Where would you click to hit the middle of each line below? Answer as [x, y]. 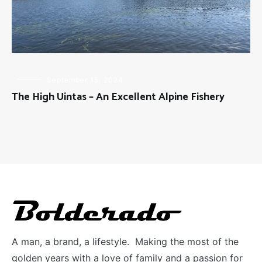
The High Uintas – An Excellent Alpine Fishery [118, 97]
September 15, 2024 [85, 80]
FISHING [28, 88]
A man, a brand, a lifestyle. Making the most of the [125, 241]
